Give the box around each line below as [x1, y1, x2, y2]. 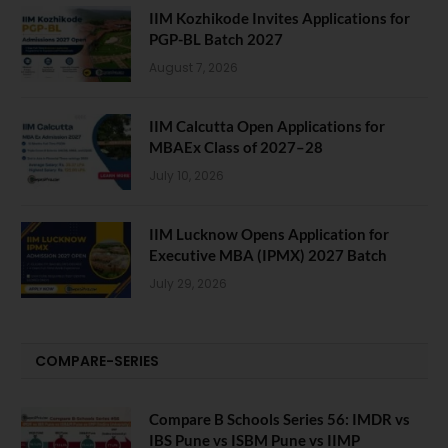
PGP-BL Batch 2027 [149, 29, 283, 48]
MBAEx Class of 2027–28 [149, 137, 323, 156]
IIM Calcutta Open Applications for [149, 116, 385, 135]
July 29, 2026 [149, 274, 227, 292]
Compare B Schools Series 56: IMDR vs [149, 409, 410, 428]
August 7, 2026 [149, 58, 238, 76]
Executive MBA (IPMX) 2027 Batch [149, 245, 387, 264]
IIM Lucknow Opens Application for [149, 224, 389, 243]
